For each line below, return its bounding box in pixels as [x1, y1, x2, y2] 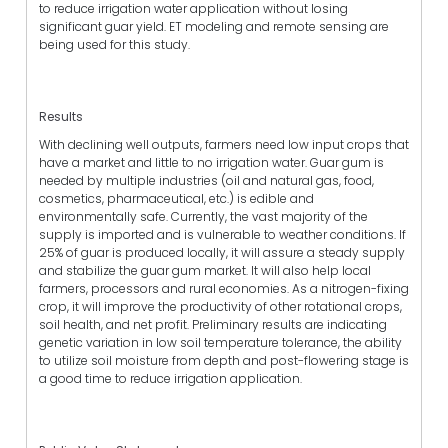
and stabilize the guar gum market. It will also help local [39, 261, 371, 279]
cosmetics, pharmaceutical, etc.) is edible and [39, 189, 314, 207]
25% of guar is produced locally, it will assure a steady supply [39, 243, 405, 261]
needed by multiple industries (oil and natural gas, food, [39, 171, 374, 189]
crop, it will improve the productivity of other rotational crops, [39, 297, 402, 315]
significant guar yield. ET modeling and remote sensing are [39, 18, 389, 36]
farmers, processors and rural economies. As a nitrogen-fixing [39, 279, 409, 297]
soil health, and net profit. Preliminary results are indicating [39, 315, 387, 333]
